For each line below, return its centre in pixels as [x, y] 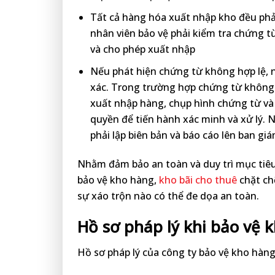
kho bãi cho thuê [198, 180]
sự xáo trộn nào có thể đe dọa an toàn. [168, 196]
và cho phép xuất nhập [142, 49]
